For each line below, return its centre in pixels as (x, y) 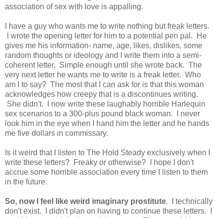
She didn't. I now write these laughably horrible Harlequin (105, 104)
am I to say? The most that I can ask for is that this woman (104, 85)
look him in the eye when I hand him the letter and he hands (107, 124)
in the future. (26, 182)
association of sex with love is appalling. (74, 7)
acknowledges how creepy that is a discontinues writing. (101, 94)
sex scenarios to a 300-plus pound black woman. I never (102, 114)
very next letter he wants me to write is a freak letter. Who (103, 75)
